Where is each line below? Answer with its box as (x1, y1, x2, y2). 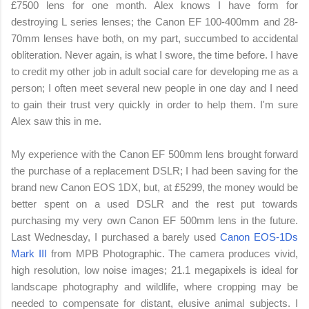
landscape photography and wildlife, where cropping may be (11, 281, 298, 293)
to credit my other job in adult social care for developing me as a (11, 66, 298, 78)
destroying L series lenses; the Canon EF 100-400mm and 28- (11, 16, 298, 28)
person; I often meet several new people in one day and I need (11, 82, 298, 94)
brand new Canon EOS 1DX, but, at (11, 181, 175, 194)
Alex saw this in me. (11, 115, 101, 128)
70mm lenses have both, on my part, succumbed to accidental (11, 32, 298, 45)
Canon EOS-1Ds (220, 231, 298, 243)
